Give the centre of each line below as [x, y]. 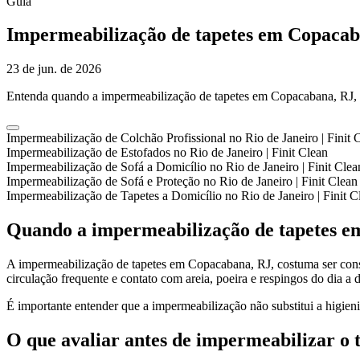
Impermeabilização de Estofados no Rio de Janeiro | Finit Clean [167, 153]
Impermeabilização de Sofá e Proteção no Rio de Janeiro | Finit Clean [182, 182]
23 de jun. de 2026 [54, 69]
